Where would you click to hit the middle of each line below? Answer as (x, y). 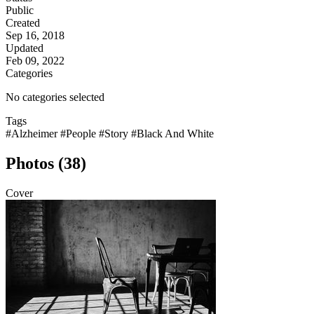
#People (80, 134)
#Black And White (172, 134)
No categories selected (55, 97)
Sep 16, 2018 (35, 36)
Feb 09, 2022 (35, 61)
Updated (25, 48)
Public (20, 11)
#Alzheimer (33, 134)
